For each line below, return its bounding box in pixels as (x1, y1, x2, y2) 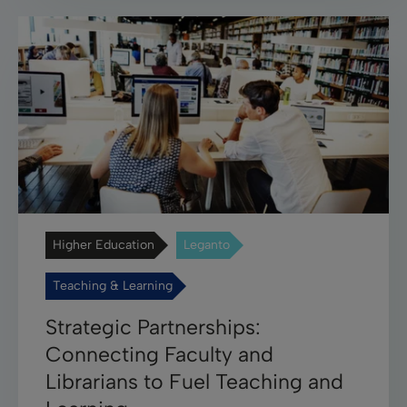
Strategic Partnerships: (45, 313, 261, 340)
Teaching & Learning (53, 277, 173, 293)
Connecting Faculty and (45, 341, 273, 367)
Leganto (184, 236, 230, 253)
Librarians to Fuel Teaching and (45, 368, 343, 394)
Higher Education (53, 236, 154, 253)
